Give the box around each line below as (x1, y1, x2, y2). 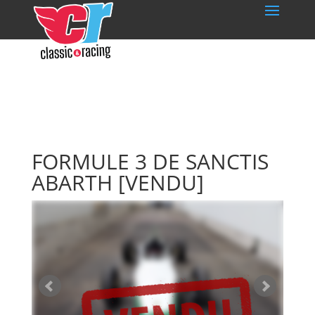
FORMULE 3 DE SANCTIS (31, 147, 269, 176)
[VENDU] (117, 168, 204, 197)
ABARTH (31, 168, 118, 197)
